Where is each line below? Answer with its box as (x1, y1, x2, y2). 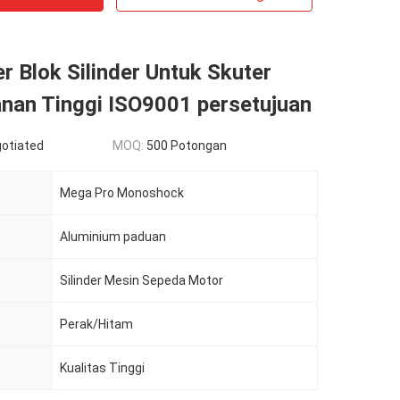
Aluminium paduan (60, 229, 166, 244)
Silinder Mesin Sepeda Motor (60, 273, 223, 287)
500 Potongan (146, 138, 227, 153)
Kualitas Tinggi (60, 361, 145, 375)
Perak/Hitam (60, 317, 133, 331)
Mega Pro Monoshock (60, 186, 184, 200)
